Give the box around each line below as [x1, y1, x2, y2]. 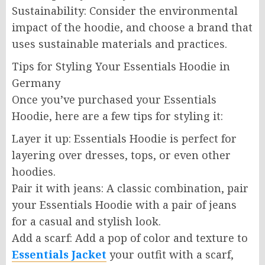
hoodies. [12, 164, 56, 179]
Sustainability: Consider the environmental [12, 4, 238, 18]
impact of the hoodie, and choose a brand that [12, 20, 253, 34]
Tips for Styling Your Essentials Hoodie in [12, 59, 230, 73]
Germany [12, 76, 60, 90]
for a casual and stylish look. [12, 214, 161, 228]
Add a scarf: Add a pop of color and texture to [12, 231, 248, 245]
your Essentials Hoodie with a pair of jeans [12, 198, 237, 212]
